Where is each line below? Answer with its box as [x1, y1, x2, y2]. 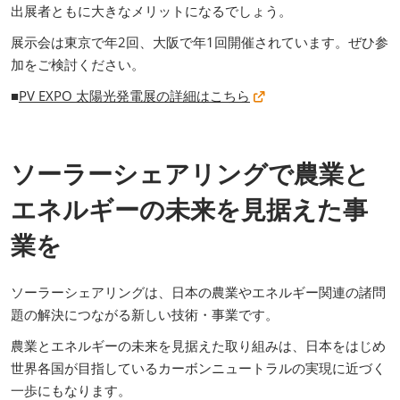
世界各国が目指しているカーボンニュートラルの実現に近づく [11, 358, 386, 377]
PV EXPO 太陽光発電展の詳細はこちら [19, 86, 250, 104]
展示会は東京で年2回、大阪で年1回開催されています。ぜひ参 [11, 32, 388, 51]
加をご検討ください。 [11, 54, 145, 73]
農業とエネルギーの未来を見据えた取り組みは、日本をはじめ [11, 336, 386, 354]
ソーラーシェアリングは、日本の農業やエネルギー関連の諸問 [11, 282, 386, 301]
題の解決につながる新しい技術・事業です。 [11, 304, 279, 323]
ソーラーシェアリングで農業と [11, 155, 370, 190]
